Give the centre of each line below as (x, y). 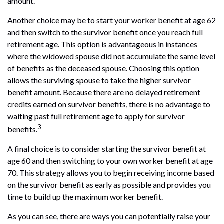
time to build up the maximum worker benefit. (85, 197)
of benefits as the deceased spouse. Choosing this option (103, 68)
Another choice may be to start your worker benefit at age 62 (112, 20)
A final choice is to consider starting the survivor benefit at (107, 149)
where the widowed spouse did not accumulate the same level (111, 56)
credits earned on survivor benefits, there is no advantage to (109, 104)
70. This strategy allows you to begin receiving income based (111, 173)
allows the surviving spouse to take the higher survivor (99, 80)
